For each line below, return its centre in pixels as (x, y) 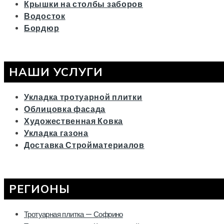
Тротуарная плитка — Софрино (73, 214)
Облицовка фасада (65, 109)
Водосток (45, 16)
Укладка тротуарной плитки (83, 97)
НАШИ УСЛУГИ (56, 71)
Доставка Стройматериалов (84, 145)
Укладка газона (56, 133)
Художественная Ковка (73, 121)
